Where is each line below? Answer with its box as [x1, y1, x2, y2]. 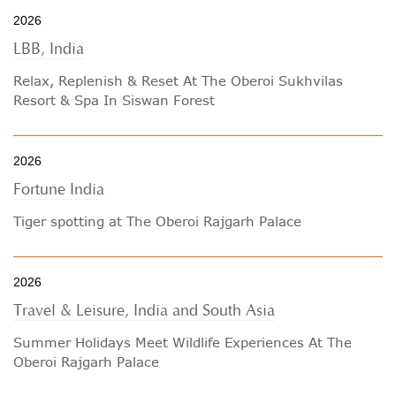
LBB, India [13, 40, 84, 58]
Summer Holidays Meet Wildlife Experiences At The [13, 332, 352, 352]
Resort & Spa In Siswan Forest [13, 90, 215, 110]
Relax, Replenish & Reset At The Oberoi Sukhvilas [13, 71, 343, 90]
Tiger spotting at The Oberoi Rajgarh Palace [13, 211, 301, 231]
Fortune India [13, 180, 104, 199]
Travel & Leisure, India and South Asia [13, 301, 275, 320]
